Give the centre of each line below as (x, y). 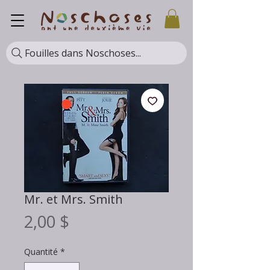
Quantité (41, 252)
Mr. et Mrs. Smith (74, 199)
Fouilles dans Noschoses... (83, 53)
